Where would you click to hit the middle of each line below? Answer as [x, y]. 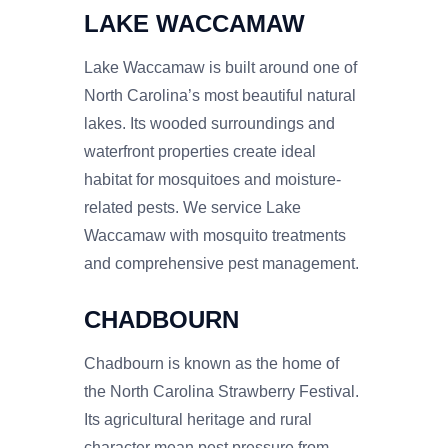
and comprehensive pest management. [221, 263]
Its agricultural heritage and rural [198, 419]
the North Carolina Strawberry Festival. [221, 391]
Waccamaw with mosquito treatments [215, 235]
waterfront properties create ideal [200, 151]
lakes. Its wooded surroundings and [209, 123]
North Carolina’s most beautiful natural [220, 95]
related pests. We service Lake [192, 207]
